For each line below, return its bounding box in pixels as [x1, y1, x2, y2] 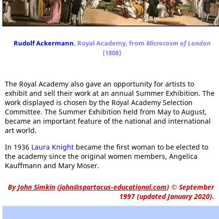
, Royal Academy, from [73, 39, 146, 48]
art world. [5, 126, 37, 135]
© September [169, 182, 214, 192]
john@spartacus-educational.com [60, 182, 167, 192]
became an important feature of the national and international [5, 116, 211, 126]
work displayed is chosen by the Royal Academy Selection [5, 98, 193, 108]
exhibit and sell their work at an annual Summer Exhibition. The [5, 88, 215, 98]
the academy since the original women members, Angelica [5, 152, 197, 161]
